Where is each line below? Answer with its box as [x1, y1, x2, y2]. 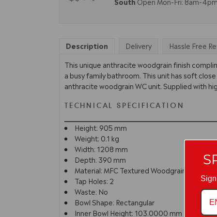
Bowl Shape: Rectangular [75, 197, 155, 207]
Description [66, 40, 108, 50]
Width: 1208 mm [75, 144, 128, 154]
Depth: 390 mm [75, 155, 126, 165]
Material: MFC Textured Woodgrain [75, 165, 186, 175]
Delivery [125, 41, 152, 50]
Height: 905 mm [75, 123, 127, 133]
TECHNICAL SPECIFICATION [64, 102, 185, 109]
